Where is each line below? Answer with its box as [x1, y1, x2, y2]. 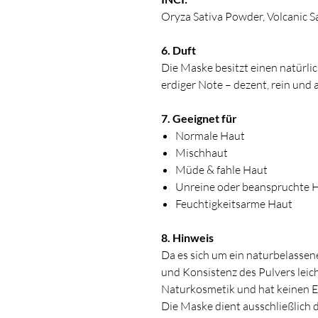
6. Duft [161, 43, 196, 57]
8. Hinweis [161, 231, 214, 245]
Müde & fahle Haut [175, 163, 268, 177]
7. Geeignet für [161, 111, 237, 126]
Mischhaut [175, 146, 228, 160]
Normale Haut [175, 128, 245, 143]
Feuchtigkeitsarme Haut [175, 197, 292, 212]
